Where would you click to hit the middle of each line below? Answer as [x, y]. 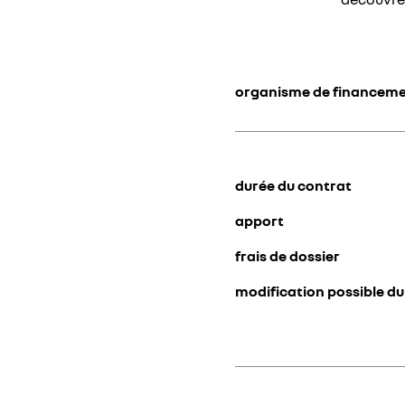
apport [259, 220]
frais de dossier [287, 255]
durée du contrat [293, 185]
